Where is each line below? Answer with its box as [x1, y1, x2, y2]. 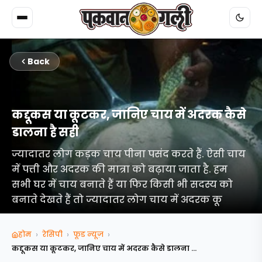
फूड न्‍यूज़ [73, 229, 104, 239]
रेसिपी [42, 229, 63, 239]
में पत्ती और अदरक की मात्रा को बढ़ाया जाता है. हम [12, 163, 227, 176]
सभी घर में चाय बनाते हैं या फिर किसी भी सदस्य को [12, 178, 233, 191]
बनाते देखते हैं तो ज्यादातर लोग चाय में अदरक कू [12, 193, 222, 206]
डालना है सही [12, 124, 79, 140]
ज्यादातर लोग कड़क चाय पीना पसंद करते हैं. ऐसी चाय [12, 147, 246, 161]
